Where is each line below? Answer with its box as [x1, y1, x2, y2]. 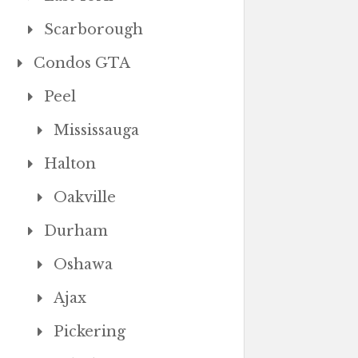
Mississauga [54, 121, 140, 139]
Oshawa [54, 256, 113, 273]
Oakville [54, 189, 117, 206]
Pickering [54, 323, 126, 340]
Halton [43, 155, 96, 173]
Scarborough [43, 21, 143, 38]
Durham [43, 222, 108, 240]
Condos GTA [33, 54, 130, 72]
